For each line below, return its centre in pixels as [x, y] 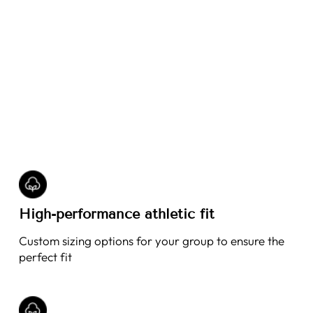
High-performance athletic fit [116, 214]
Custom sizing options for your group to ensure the [151, 241]
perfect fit [45, 257]
